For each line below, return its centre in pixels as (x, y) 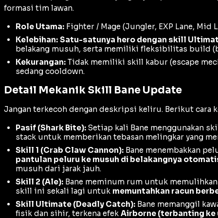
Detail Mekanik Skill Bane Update (93, 90)
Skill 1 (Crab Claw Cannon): (70, 150)
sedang (30, 72)
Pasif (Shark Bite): (51, 127)
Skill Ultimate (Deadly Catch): (75, 204)
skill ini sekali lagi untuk (64, 191)
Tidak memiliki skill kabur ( (119, 62)
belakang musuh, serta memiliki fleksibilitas (102, 49)
